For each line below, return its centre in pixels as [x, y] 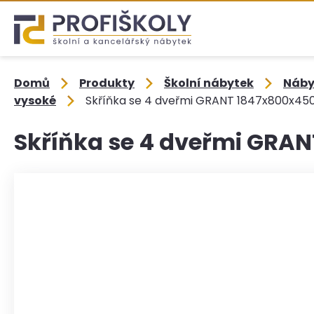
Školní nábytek [209, 83]
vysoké [35, 101]
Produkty [107, 83]
